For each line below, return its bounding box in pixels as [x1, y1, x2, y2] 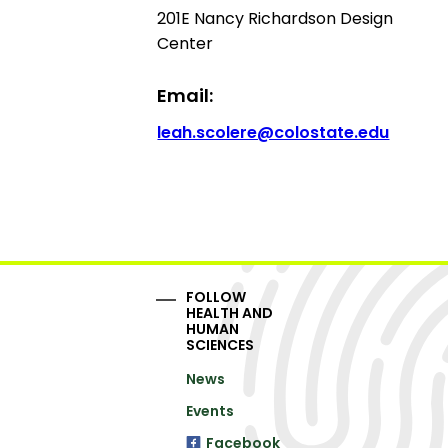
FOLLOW [186, 286, 247, 307]
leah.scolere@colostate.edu [157, 120, 390, 144]
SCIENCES [186, 334, 255, 355]
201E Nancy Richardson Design [157, 6, 394, 30]
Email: [157, 82, 214, 108]
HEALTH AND [186, 302, 274, 323]
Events [186, 400, 235, 421]
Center [157, 31, 214, 55]
